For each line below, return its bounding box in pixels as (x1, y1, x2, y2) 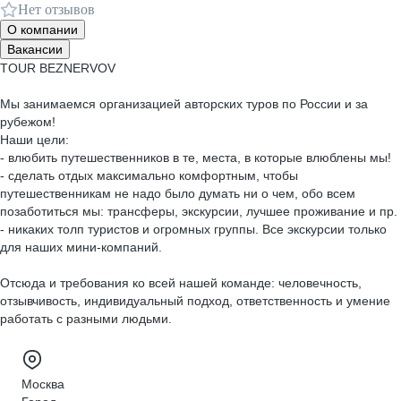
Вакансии (7, 42, 63, 56)
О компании (7, 22, 78, 37)
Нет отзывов (18, 2, 95, 17)
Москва (21, 377, 64, 391)
